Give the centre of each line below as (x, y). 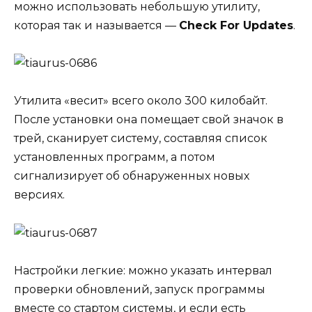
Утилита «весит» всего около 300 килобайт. (141, 101)
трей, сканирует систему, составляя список (141, 139)
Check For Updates (236, 25)
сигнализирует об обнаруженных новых (132, 176)
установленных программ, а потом (115, 157)
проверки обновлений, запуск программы (140, 289)
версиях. (39, 195)
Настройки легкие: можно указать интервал (143, 270)
